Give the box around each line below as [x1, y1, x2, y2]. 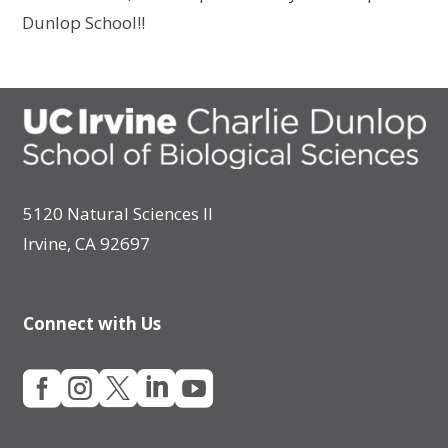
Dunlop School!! [22, 11, 146, 35]
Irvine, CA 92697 [23, 231, 151, 255]
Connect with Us [23, 311, 162, 335]
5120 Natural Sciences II [23, 201, 214, 225]
